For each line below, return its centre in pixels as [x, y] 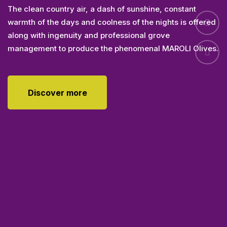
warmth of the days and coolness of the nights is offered [112, 53]
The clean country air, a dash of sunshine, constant [102, 40]
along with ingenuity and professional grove [89, 66]
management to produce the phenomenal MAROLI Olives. [113, 80]
